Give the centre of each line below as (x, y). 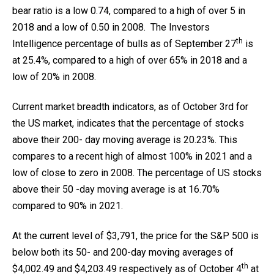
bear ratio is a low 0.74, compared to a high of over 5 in (129, 11)
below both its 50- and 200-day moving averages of (123, 252)
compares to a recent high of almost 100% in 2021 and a (132, 156)
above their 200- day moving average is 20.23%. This (125, 140)
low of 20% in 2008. (54, 77)
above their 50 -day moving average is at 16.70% (116, 189)
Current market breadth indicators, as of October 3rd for (130, 107)
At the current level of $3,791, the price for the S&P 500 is (135, 236)
